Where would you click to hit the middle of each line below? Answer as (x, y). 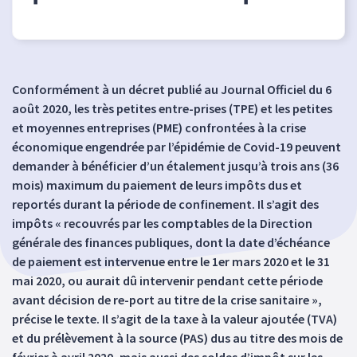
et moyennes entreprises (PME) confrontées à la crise (159, 127)
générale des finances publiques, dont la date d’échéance (171, 242)
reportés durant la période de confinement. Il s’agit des (165, 204)
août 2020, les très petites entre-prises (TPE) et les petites (172, 108)
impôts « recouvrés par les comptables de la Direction (162, 223)
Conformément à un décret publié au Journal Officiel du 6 (172, 89)
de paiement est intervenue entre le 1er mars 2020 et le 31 (171, 261)
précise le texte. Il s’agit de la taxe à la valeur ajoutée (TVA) (175, 319)
